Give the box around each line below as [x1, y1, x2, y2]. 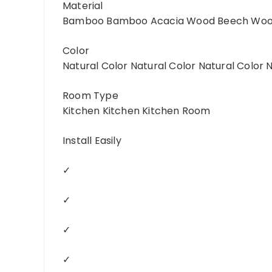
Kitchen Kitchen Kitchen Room [63, 104, 211, 118]
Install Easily [63, 134, 121, 148]
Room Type [63, 89, 118, 103]
